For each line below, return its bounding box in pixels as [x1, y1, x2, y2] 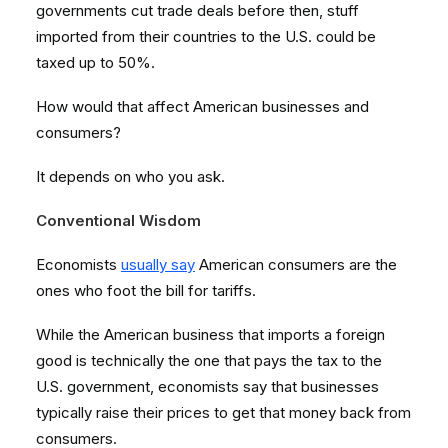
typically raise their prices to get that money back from [36, 403, 411, 422]
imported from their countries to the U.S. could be [36, 27, 376, 46]
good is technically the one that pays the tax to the [36, 351, 382, 370]
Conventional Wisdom [36, 211, 201, 230]
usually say [121, 255, 195, 274]
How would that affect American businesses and [36, 97, 369, 116]
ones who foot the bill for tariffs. [36, 281, 260, 300]
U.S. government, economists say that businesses [36, 377, 379, 396]
